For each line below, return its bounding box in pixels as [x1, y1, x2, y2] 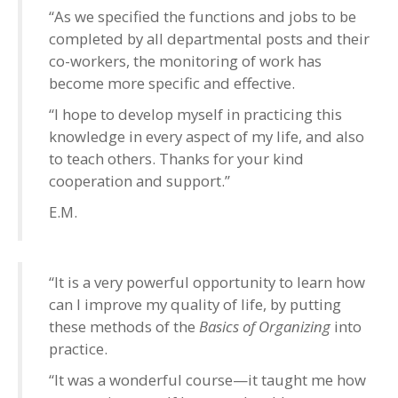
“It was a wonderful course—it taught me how [49, 369, 366, 390]
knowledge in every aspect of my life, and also [49, 125, 364, 147]
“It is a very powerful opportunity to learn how [49, 271, 365, 292]
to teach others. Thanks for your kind [49, 147, 304, 169]
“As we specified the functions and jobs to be [49, 5, 356, 27]
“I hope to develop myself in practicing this [49, 103, 342, 124]
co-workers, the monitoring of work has [49, 50, 322, 71]
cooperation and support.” [49, 170, 230, 191]
